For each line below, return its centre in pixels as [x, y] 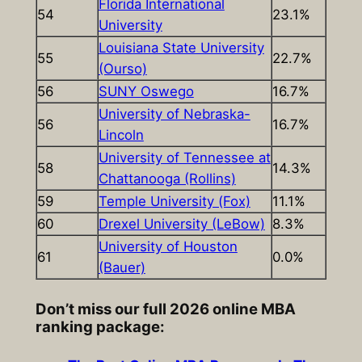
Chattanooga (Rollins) [167, 179]
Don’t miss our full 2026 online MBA [165, 308]
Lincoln [121, 135]
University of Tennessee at [184, 158]
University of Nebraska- [174, 114]
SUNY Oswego [146, 92]
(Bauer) [122, 268]
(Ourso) [122, 69]
